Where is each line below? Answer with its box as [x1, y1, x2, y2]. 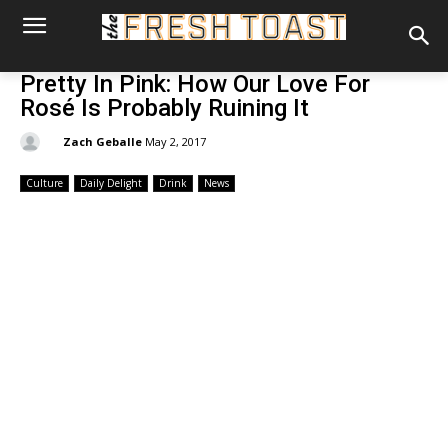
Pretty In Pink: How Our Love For [20, 70, 370, 98]
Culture [26, 176, 63, 191]
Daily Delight [80, 176, 142, 191]
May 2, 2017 [145, 134, 206, 150]
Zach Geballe [63, 133, 142, 149]
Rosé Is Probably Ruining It [20, 94, 309, 122]
